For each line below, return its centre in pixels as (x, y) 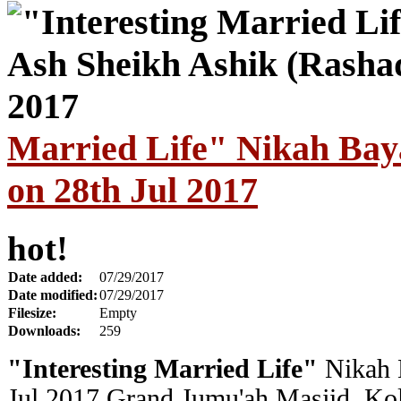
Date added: (45, 277)
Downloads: (44, 330)
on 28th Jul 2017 (132, 190)
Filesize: (32, 312)
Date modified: (53, 294)
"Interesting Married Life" (162, 368)
